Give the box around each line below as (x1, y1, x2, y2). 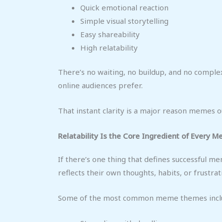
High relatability (80, 42, 138, 53)
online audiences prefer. (58, 80, 143, 91)
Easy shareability (80, 29, 140, 39)
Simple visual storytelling (80, 15, 168, 26)
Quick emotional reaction (80, 2, 168, 12)
